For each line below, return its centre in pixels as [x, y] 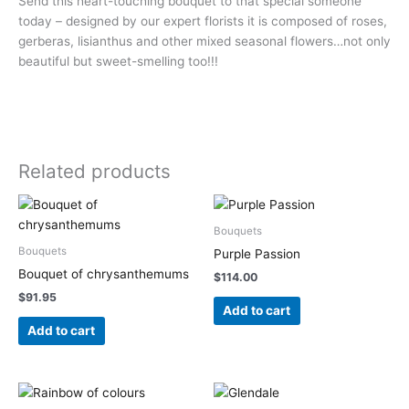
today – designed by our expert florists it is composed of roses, [203, 21]
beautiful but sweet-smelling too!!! [118, 62]
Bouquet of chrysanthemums [104, 274]
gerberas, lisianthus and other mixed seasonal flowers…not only [204, 42]
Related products [94, 171]
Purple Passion [257, 254]
